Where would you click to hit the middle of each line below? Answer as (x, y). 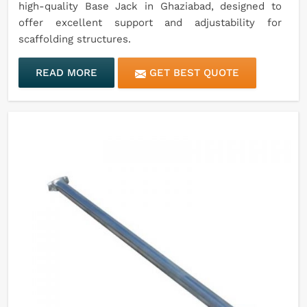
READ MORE (66, 73)
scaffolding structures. (75, 39)
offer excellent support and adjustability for (150, 23)
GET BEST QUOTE (193, 73)
